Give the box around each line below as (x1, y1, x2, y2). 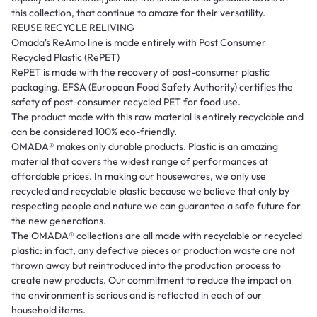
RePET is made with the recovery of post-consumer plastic (11, 66, 270, 79)
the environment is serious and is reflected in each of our (11, 289, 262, 302)
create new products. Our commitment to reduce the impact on (11, 274, 292, 287)
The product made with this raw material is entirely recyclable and (11, 110, 304, 124)
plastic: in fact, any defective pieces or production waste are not (11, 244, 295, 258)
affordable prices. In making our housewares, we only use (11, 170, 266, 183)
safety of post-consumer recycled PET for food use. (11, 96, 241, 109)
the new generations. (11, 214, 106, 228)
